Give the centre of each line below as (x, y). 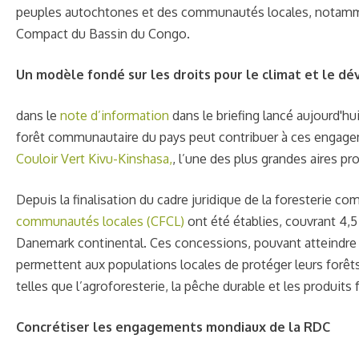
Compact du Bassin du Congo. (103, 33)
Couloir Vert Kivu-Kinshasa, (94, 158)
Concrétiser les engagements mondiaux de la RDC (173, 327)
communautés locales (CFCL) (100, 221)
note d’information (115, 115)
